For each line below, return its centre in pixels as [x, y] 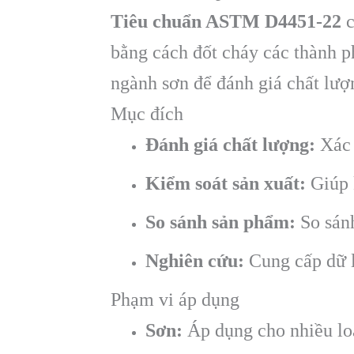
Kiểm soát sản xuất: [226, 184]
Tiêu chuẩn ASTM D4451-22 [226, 22]
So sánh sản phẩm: [220, 222]
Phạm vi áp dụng [175, 300]
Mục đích [147, 114]
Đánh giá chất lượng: [230, 145]
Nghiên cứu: [195, 261]
